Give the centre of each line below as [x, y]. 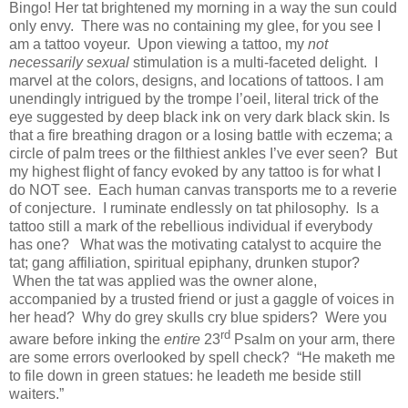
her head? [42, 317]
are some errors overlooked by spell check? [151, 358]
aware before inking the [87, 340]
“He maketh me [346, 358]
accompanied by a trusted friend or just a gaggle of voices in [202, 299]
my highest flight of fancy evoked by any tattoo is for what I [195, 171]
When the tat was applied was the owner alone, [165, 280]
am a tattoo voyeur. [70, 44]
